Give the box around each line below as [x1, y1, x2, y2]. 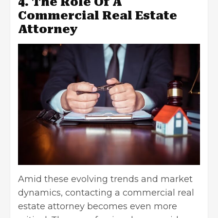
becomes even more [85, 200, 177, 212]
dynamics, [18, 187, 65, 198]
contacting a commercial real [65, 187, 194, 198]
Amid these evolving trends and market [18, 173, 193, 184]
